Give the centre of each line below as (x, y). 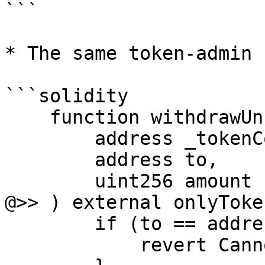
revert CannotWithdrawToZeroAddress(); (72, 245)
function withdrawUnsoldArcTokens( (27, 117)
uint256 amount (50, 181)
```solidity (67, 96)
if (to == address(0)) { (50, 224)
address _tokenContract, (50, 138)
